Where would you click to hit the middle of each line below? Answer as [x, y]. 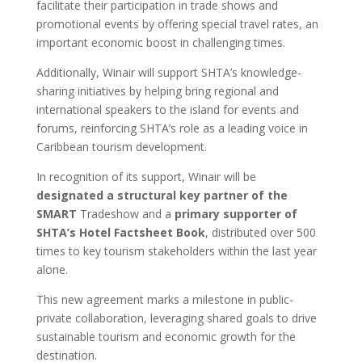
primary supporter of [236, 214]
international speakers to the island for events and [167, 110]
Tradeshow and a [125, 214]
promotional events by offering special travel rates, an [177, 24]
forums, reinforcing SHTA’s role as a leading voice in [172, 128]
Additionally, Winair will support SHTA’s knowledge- [168, 73]
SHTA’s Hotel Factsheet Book [120, 233]
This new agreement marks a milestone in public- [164, 300]
